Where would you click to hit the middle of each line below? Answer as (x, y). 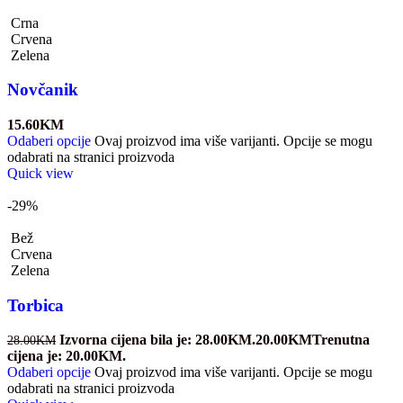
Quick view (40, 173)
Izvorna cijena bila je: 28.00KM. (157, 340)
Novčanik (43, 90)
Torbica (36, 305)
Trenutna (341, 340)
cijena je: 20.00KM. (67, 356)
